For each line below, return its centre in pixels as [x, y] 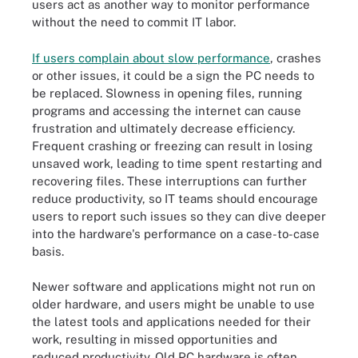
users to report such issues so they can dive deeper [179, 216]
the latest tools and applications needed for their [171, 322]
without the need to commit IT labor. [134, 22]
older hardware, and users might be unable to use [173, 304]
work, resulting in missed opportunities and [155, 339]
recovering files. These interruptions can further [169, 181]
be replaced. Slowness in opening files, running [167, 93]
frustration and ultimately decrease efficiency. [163, 128]
